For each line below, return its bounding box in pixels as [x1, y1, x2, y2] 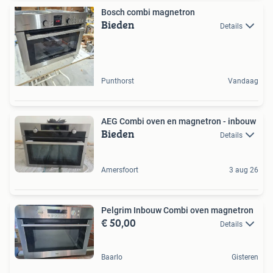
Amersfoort [101, 165, 138, 174]
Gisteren [232, 253, 258, 262]
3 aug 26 [229, 165, 258, 174]
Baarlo [101, 253, 122, 262]
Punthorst [101, 76, 134, 85]
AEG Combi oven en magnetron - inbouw [101, 116, 256, 126]
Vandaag [228, 76, 258, 85]
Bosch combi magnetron [101, 7, 195, 17]
